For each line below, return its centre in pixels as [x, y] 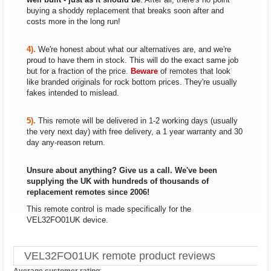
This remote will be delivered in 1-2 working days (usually [138, 120]
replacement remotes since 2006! [88, 192]
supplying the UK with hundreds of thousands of [117, 181]
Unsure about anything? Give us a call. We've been [122, 170]
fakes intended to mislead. [73, 93]
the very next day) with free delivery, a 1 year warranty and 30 [134, 131]
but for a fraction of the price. [78, 71]
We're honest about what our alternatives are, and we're [134, 49]
